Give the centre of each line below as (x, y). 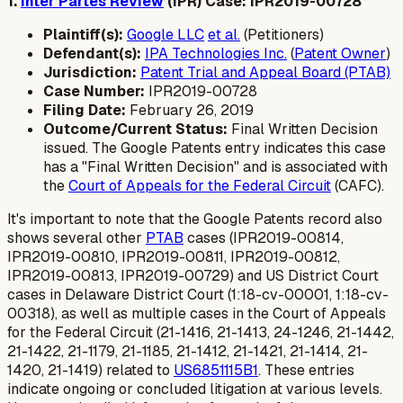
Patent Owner (340, 54)
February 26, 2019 (190, 111)
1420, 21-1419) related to (90, 371)
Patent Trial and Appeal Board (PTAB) (265, 73)
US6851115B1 (216, 371)
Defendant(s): (92, 54)
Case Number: (94, 92)
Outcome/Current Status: (135, 130)
